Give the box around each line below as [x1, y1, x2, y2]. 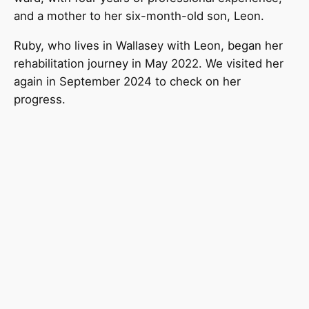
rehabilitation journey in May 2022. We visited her [14, 56, 283, 70]
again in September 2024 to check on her [14, 74, 241, 88]
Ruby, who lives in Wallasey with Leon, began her [14, 38, 283, 52]
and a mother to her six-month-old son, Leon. [14, 8, 264, 23]
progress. [14, 92, 69, 106]
